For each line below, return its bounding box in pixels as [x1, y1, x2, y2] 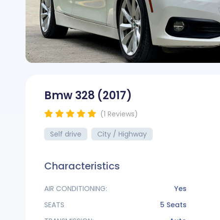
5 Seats [160, 200, 187, 210]
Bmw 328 [44, 88, 97, 103]
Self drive [50, 129, 82, 139]
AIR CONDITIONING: [44, 184, 107, 193]
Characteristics [44, 159, 120, 173]
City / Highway [97, 129, 147, 139]
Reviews [108, 109, 135, 119]
